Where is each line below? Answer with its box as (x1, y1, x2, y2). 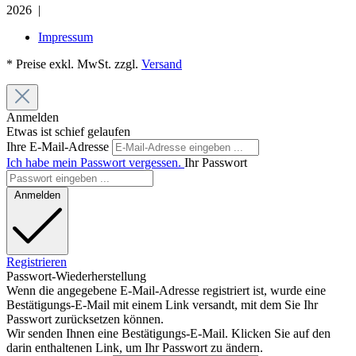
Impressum (38, 29, 93, 44)
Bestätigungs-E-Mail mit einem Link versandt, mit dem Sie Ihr (6, 297, 318, 311)
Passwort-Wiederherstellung (6, 269, 146, 283)
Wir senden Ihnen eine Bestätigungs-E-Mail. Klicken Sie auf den (6, 326, 331, 340)
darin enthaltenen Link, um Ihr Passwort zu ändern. (6, 340, 263, 354)
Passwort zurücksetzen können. (6, 311, 164, 326)
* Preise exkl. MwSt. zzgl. (6, 56, 141, 71)
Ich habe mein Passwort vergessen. (6, 155, 184, 169)
